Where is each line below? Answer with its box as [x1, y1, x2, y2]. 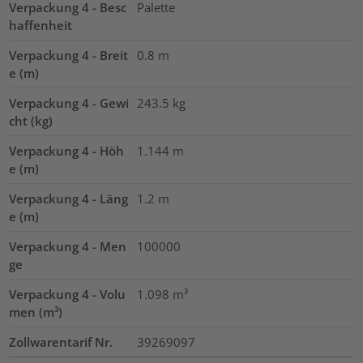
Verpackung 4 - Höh [9, 142, 125, 159]
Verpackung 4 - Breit [9, 46, 129, 63]
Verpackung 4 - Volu [9, 285, 126, 302]
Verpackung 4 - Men [9, 237, 127, 254]
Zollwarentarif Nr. [9, 333, 113, 350]
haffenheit [9, 16, 73, 33]
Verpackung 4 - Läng [9, 190, 129, 207]
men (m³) [9, 303, 63, 320]
